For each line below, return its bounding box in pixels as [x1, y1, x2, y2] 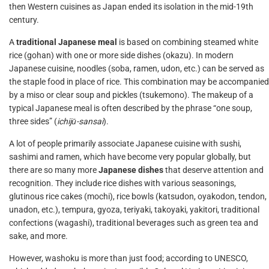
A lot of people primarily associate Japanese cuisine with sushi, [9, 139, 241, 148]
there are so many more [9, 165, 98, 175]
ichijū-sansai [57, 116, 103, 126]
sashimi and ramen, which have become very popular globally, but [9, 152, 251, 162]
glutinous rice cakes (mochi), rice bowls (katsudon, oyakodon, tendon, [9, 192, 267, 201]
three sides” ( [9, 116, 57, 126]
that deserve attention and [165, 165, 264, 175]
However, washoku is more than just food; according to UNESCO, [9, 253, 248, 263]
